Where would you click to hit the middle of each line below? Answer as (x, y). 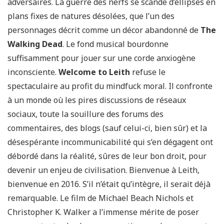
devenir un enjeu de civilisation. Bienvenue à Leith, (103, 170)
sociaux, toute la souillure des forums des (85, 114)
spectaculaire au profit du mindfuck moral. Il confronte (110, 86)
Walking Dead (35, 44)
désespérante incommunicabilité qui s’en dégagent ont (110, 142)
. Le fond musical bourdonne (115, 44)
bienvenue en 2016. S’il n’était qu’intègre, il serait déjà (109, 184)
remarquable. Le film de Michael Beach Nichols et (100, 198)
